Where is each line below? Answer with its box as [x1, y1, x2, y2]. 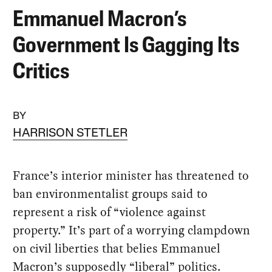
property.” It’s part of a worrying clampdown [13, 221, 251, 239]
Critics [13, 61, 70, 84]
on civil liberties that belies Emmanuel [13, 239, 221, 257]
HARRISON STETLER [13, 127, 128, 140]
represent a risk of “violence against [13, 203, 206, 220]
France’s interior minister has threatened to [13, 166, 250, 184]
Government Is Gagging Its [13, 35, 240, 58]
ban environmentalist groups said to [13, 185, 208, 202]
